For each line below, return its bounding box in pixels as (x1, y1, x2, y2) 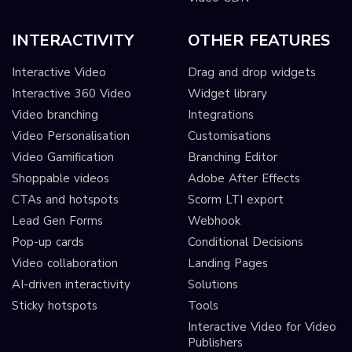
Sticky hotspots (12, 298, 97, 314)
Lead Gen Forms (12, 213, 103, 229)
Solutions (187, 277, 238, 293)
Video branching (12, 107, 98, 123)
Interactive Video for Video (187, 319, 336, 335)
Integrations (187, 107, 254, 123)
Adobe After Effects (187, 170, 300, 187)
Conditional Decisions (187, 234, 303, 251)
